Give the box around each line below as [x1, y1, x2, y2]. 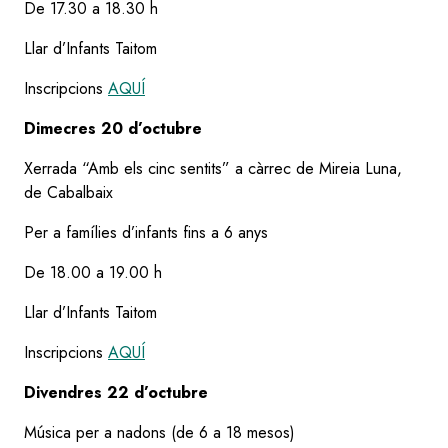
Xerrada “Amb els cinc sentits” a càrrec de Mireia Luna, [24, 156, 402, 180]
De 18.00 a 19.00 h [24, 260, 162, 284]
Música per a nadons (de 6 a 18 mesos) [24, 420, 295, 444]
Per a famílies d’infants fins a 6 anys [24, 220, 268, 244]
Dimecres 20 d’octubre [24, 116, 202, 140]
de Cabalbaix [24, 180, 113, 204]
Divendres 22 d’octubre [24, 380, 208, 404]
